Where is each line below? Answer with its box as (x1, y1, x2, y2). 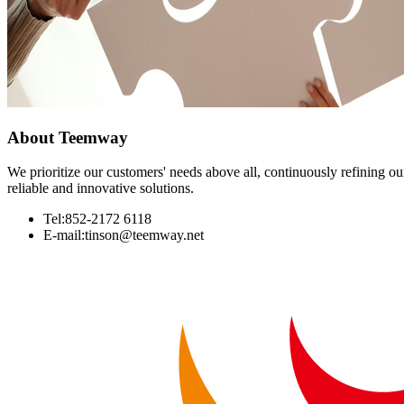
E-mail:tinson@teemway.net (43, 227, 204, 243)
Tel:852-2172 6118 (43, 211, 151, 227)
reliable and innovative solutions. (7, 180, 194, 197)
